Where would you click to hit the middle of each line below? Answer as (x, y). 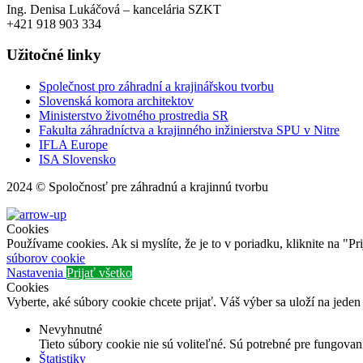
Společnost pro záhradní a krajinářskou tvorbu (156, 86)
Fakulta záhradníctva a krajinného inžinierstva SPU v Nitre (189, 130)
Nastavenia (36, 272)
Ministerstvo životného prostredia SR (134, 115)
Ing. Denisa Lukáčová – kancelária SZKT (114, 9)
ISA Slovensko (77, 159)
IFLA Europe (73, 144)
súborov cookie (46, 258)
